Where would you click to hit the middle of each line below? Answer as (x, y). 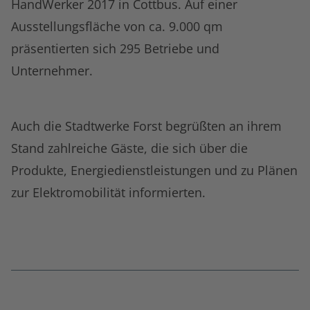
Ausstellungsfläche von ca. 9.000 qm (117, 27)
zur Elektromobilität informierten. (108, 193)
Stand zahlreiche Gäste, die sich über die (129, 148)
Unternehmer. (52, 71)
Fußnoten (30, 281)
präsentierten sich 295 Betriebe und (115, 49)
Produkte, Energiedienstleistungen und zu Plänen (154, 171)
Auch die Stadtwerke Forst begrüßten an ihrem (146, 126)
